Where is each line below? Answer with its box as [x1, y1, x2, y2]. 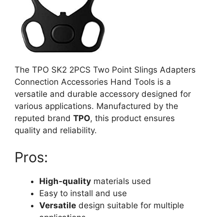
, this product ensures [90, 113, 175, 123]
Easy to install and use [39, 188, 127, 198]
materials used [91, 176, 151, 186]
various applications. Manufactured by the [15, 101, 178, 111]
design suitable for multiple [76, 200, 184, 210]
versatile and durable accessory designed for [15, 89, 191, 99]
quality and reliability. [15, 125, 97, 135]
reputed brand [15, 113, 73, 123]
